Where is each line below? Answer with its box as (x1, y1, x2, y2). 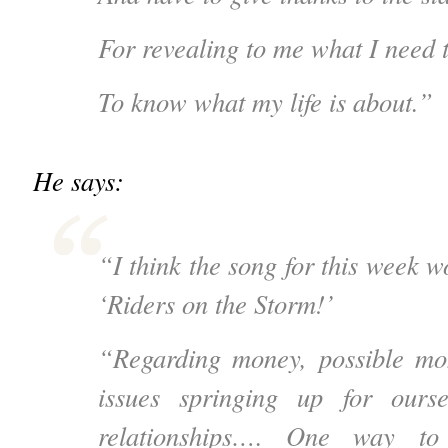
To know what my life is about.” (97, 84, 433, 120)
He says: (32, 163, 124, 199)
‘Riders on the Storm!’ (97, 286, 334, 322)
